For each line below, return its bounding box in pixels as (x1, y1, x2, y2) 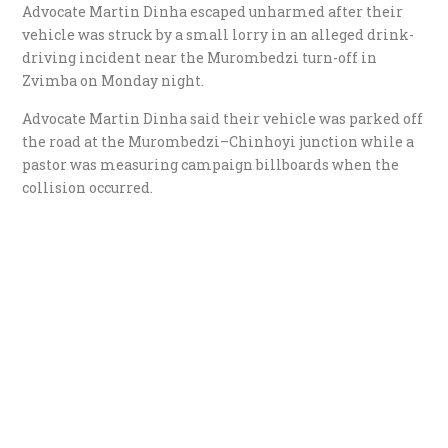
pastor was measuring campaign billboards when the (22, 155, 400, 175)
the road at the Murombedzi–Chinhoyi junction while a (22, 132, 415, 152)
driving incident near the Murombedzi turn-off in (22, 48, 378, 68)
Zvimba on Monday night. (22, 71, 205, 91)
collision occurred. (22, 178, 154, 198)
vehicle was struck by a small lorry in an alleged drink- (22, 25, 415, 45)
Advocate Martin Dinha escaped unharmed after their (22, 2, 404, 22)
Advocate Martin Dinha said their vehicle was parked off (22, 109, 424, 129)
